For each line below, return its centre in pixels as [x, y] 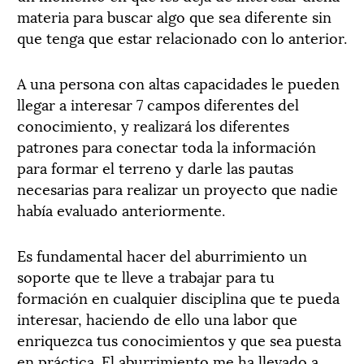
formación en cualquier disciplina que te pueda [178, 297]
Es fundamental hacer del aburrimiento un [162, 255]
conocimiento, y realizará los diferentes [153, 125]
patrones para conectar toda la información [167, 146]
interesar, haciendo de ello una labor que [157, 318]
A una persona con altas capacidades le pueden [178, 83]
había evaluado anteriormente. [121, 210]
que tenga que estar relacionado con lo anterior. [182, 37]
